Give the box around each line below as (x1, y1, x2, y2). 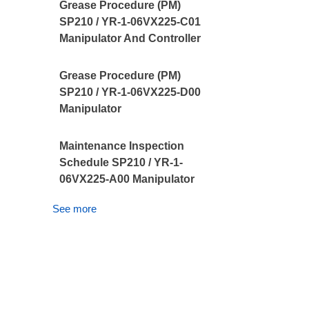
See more (52, 203, 97, 215)
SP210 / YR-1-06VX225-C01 (59, 16, 201, 28)
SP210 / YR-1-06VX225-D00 (59, 86, 201, 98)
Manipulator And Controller (59, 32, 201, 44)
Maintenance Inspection (59, 140, 185, 152)
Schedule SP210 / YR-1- (59, 157, 183, 168)
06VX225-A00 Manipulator (59, 173, 195, 185)
